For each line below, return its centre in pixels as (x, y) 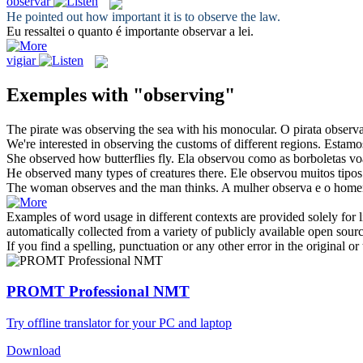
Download (34, 351)
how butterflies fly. (125, 158)
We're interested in (55, 143)
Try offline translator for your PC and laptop (119, 323)
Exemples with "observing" (121, 94)
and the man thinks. (167, 187)
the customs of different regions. (237, 143)
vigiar (21, 60)
